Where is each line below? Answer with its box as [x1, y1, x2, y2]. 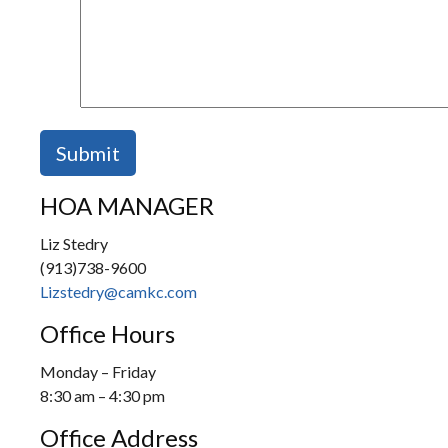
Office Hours [40, 319, 175, 349]
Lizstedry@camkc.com [40, 282, 197, 302]
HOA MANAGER [40, 191, 214, 221]
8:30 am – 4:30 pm [40, 386, 165, 406]
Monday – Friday [40, 362, 156, 382]
